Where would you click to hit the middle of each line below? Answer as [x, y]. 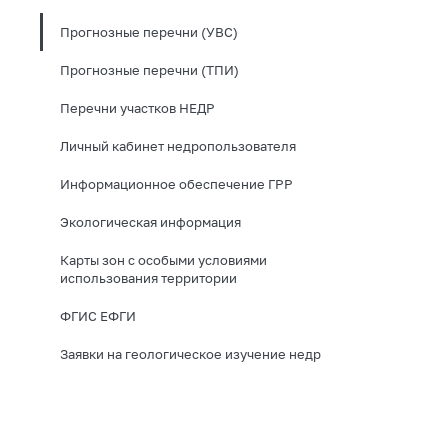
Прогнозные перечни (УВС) [149, 31]
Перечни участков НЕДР [137, 107]
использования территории [148, 277]
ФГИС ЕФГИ [98, 315]
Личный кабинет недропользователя [178, 145]
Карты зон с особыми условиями [163, 259]
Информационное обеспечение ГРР [176, 183]
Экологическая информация [150, 221]
